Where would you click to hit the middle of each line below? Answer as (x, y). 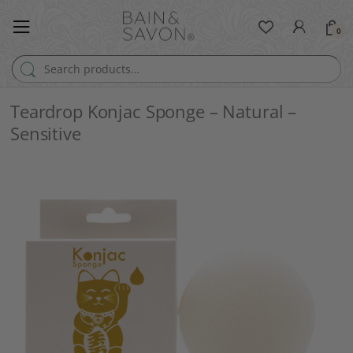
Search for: (40, 61)
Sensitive (46, 134)
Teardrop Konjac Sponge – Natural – (154, 112)
